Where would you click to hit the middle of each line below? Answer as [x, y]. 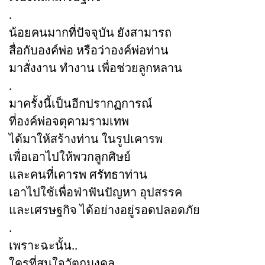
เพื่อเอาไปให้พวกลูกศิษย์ [70, 156]
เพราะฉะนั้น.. [43, 245]
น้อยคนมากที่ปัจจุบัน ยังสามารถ [90, 32]
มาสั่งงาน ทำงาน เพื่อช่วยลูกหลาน [96, 67]
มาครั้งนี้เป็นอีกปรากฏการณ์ [81, 103]
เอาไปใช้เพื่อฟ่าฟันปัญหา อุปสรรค [96, 192]
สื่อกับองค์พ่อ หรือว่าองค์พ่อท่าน [89, 50]
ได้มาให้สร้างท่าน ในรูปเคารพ [86, 138]
